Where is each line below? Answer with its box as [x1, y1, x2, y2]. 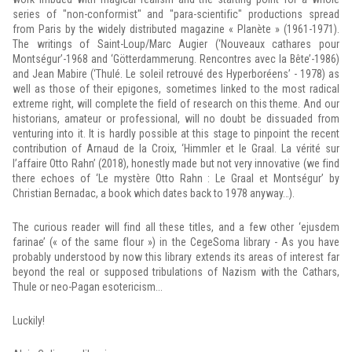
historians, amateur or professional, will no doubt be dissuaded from [13, 112, 339, 125]
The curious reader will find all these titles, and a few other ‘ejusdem [13, 221, 339, 233]
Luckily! [13, 314, 45, 327]
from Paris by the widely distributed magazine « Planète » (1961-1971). [13, 23, 339, 35]
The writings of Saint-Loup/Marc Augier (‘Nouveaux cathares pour [13, 38, 339, 50]
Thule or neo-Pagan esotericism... [13, 280, 163, 293]
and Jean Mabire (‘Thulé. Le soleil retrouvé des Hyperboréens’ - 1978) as [13, 68, 339, 80]
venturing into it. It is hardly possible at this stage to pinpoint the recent [13, 127, 339, 140]
